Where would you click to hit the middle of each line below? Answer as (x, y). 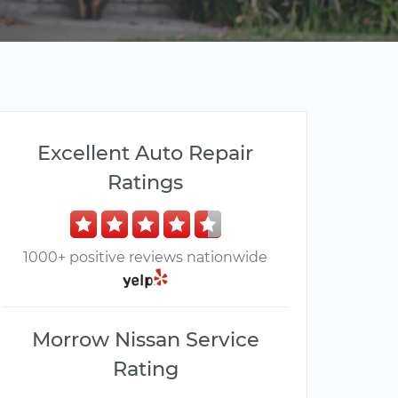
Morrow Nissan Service (145, 340)
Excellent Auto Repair (145, 153)
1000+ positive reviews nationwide (145, 257)
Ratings (145, 182)
